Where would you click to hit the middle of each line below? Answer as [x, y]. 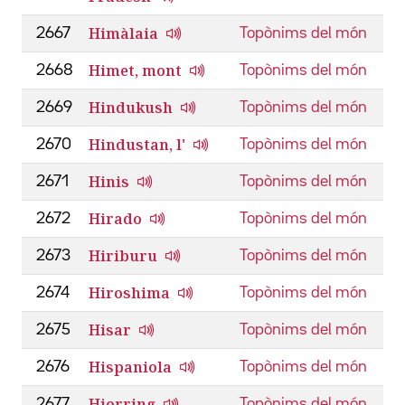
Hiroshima [129, 292]
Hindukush [131, 107]
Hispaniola [130, 367]
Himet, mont [135, 70]
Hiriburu [123, 255]
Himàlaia [123, 33]
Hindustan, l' [137, 144]
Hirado [115, 218]
